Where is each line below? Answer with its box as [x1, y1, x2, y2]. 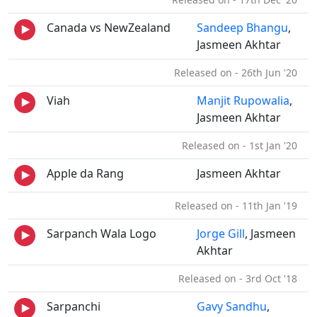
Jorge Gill [197, 226, 245, 241]
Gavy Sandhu [197, 299, 267, 314]
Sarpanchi [47, 299, 100, 314]
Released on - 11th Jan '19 [175, 199, 303, 212]
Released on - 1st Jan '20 [182, 139, 303, 152]
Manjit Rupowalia [197, 93, 289, 108]
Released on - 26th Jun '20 [174, 66, 303, 79]
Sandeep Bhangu [197, 20, 288, 35]
